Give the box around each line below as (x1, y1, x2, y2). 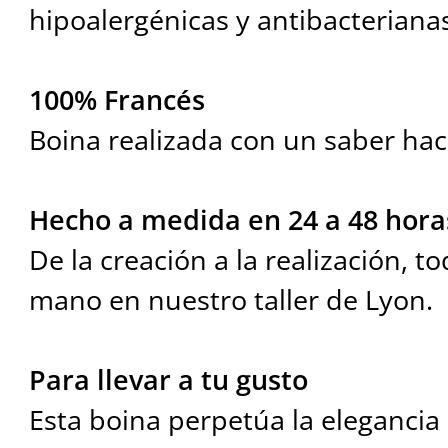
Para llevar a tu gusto (28, 361, 308, 399)
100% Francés (28, 81, 205, 119)
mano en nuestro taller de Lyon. (28, 281, 433, 319)
